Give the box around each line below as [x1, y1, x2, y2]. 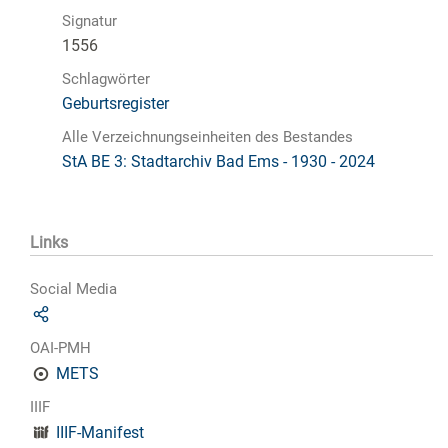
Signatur [62, 11, 117, 30]
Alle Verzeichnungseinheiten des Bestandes [62, 127, 353, 146]
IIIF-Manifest [56, 423, 145, 443]
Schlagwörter [62, 69, 150, 88]
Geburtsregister [62, 93, 169, 113]
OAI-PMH [30, 339, 91, 358]
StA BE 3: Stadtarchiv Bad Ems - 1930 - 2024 [62, 151, 375, 171]
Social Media [30, 280, 117, 299]
